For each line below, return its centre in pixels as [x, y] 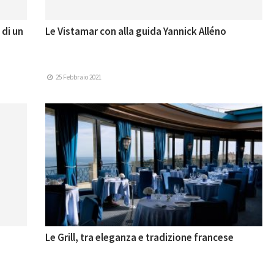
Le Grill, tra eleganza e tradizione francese [139, 238]
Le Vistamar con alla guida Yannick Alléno [136, 31]
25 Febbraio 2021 [78, 77]
